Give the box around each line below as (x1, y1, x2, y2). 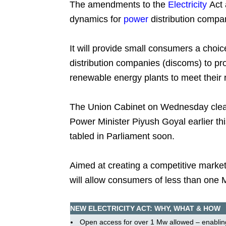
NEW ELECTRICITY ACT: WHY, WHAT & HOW (70, 204, 221, 212)
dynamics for (70, 14, 124, 24)
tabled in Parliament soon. (70, 131, 175, 141)
